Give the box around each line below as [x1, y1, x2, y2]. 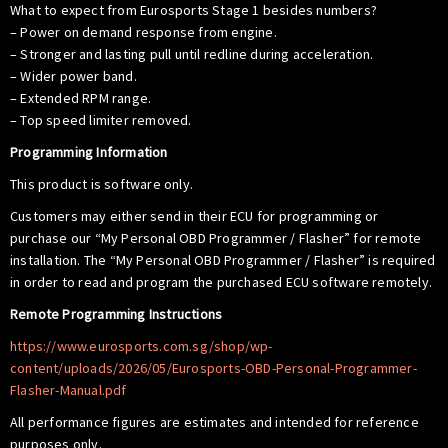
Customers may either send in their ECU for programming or [10, 206, 379, 225]
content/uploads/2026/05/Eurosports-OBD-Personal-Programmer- [10, 358, 417, 377]
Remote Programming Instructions [10, 304, 223, 323]
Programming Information [10, 142, 168, 161]
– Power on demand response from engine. [10, 22, 277, 41]
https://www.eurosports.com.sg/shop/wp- [10, 336, 273, 355]
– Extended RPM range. [10, 88, 152, 107]
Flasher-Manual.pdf [10, 380, 127, 399]
